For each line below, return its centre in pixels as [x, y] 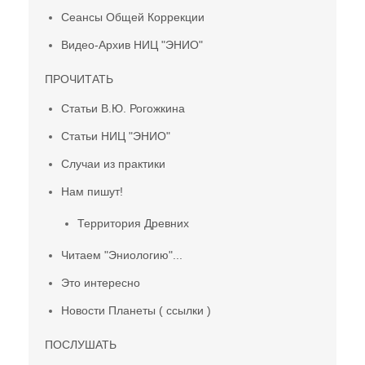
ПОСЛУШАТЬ [81, 344]
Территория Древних [133, 223]
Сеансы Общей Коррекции [133, 17]
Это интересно [101, 282]
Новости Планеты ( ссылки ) [136, 310]
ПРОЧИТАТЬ [79, 79]
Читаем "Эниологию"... [122, 255]
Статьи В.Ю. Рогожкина [123, 108]
